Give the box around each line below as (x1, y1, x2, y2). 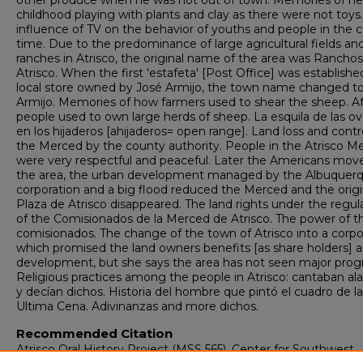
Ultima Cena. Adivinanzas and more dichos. (16, 299, 258, 314)
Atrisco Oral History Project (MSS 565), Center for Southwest (16, 342, 354, 357)
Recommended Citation (16, 326, 173, 341)
